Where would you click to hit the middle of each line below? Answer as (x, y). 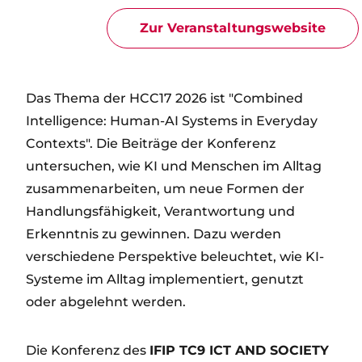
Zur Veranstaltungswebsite (233, 28)
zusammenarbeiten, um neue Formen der (165, 189)
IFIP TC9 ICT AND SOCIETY (239, 350)
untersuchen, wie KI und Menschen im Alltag (174, 166)
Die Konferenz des (88, 350)
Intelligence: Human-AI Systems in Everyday (172, 121)
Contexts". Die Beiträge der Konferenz (151, 143)
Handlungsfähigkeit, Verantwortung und (160, 211)
